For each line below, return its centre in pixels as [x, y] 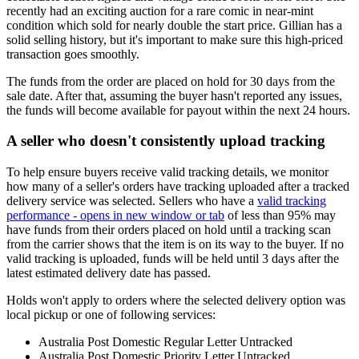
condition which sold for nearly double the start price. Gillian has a [174, 25]
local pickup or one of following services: [111, 315]
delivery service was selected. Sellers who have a [132, 201]
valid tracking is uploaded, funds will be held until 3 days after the [173, 259]
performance [38, 216]
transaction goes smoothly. [73, 54]
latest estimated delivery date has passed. [109, 273]
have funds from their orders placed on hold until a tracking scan [169, 230]
